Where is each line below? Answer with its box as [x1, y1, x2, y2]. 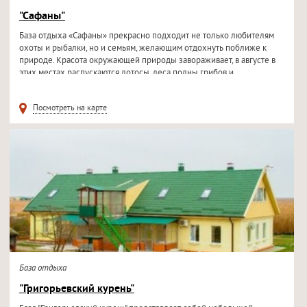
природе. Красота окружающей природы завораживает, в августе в [19, 56, 275, 66]
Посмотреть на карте [32, 103, 107, 114]
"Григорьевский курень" [19, 282, 134, 296]
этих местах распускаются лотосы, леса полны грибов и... [19, 68, 241, 79]
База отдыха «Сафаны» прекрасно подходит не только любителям [19, 31, 274, 42]
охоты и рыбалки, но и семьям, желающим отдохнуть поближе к [19, 43, 267, 54]
